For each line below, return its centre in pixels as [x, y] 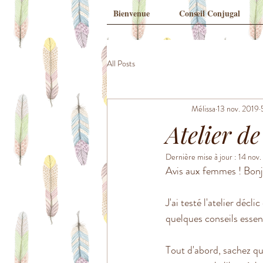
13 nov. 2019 [238, 108]
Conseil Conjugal [210, 13]
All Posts [121, 63]
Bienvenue [131, 13]
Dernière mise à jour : [202, 157]
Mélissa [203, 108]
